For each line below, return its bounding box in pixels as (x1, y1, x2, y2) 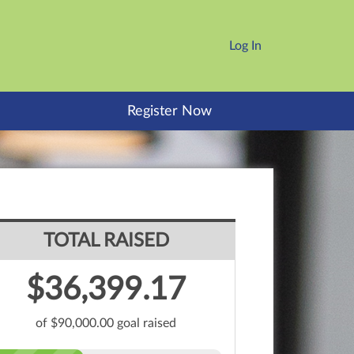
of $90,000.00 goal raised (36, 317, 176, 330)
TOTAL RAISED (43, 232, 169, 251)
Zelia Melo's (54, 337, 111, 349)
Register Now (126, 104, 212, 119)
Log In (229, 40, 262, 52)
